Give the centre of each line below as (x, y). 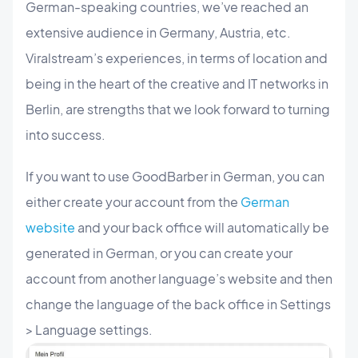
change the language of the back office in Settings (178, 304)
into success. (66, 135)
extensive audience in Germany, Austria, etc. (158, 33)
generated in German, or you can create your (159, 253)
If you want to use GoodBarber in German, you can (175, 177)
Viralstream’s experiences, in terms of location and (177, 58)
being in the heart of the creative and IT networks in (177, 84)
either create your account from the (133, 202)
